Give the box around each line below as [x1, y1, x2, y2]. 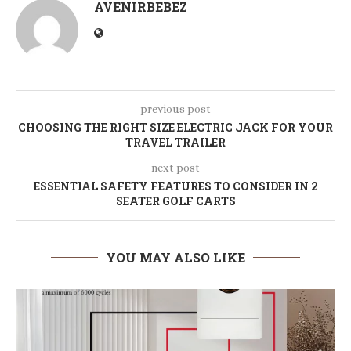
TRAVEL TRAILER [125, 135, 226, 150]
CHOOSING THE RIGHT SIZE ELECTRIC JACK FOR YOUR [18, 120, 333, 135]
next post [151, 161, 200, 174]
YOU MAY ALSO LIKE [106, 249, 245, 266]
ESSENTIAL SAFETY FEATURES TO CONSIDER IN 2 [33, 179, 318, 194]
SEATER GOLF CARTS [115, 194, 236, 208]
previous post [140, 103, 211, 115]
